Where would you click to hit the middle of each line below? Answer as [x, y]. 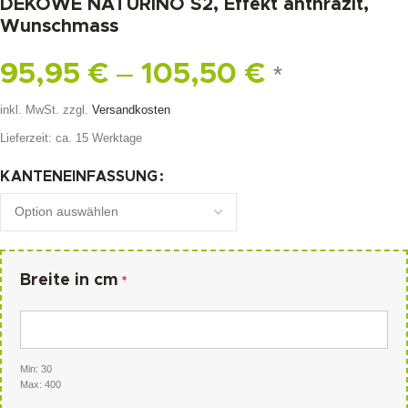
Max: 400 [41, 384]
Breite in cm [69, 280]
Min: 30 [36, 368]
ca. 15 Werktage [99, 138]
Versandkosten [131, 111]
